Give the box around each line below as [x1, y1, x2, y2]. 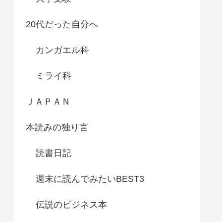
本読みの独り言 [26, 122, 88, 132]
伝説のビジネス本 [36, 199, 107, 210]
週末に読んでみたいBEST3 [36, 173, 144, 184]
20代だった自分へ [26, 19, 98, 29]
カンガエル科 [36, 45, 89, 55]
